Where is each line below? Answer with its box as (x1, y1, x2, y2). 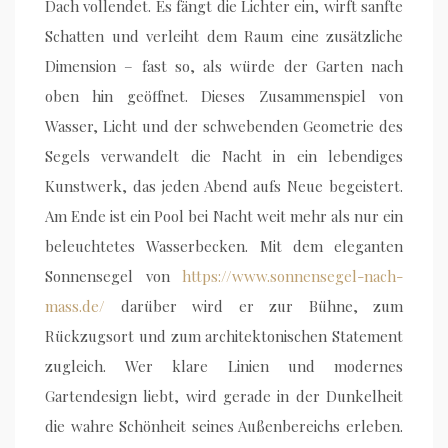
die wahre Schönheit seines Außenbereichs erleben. (45, 416, 403, 437)
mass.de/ (45, 296, 105, 317)
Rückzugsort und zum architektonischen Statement (45, 326, 403, 347)
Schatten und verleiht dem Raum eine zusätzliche (45, 26, 403, 47)
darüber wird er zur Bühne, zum (105, 296, 403, 317)
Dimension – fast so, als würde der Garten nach (45, 56, 403, 77)
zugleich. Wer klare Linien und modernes (45, 356, 403, 377)
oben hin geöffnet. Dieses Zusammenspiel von (45, 86, 403, 107)
